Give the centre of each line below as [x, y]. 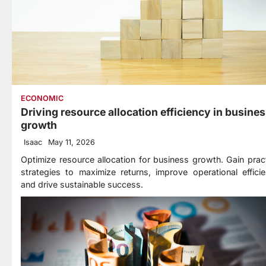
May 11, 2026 [72, 142]
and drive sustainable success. [82, 185]
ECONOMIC [42, 99]
